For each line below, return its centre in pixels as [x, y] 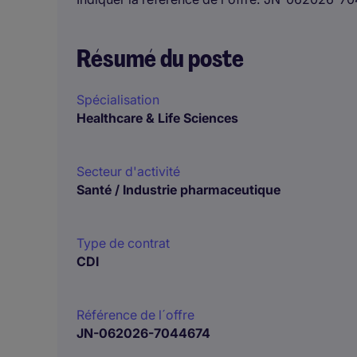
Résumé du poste [160, 59]
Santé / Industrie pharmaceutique [178, 190]
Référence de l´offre [135, 315]
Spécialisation [118, 100]
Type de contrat [123, 243]
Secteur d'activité [128, 171]
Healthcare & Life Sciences [157, 118]
